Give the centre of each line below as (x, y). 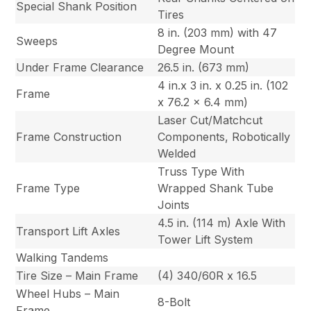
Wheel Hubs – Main (68, 293)
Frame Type (48, 188)
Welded (177, 153)
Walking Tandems (62, 257)
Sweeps (37, 41)
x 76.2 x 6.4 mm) (203, 102)
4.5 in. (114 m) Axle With (222, 222)
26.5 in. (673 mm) (204, 67)
